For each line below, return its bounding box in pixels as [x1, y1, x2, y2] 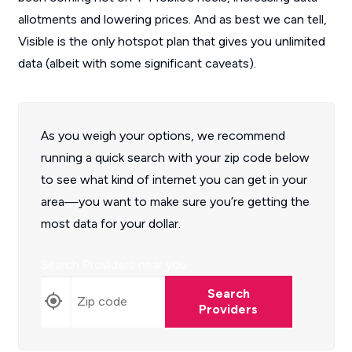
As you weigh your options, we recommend [40, 128, 285, 143]
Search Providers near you [40, 257, 187, 272]
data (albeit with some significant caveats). [17, 56, 256, 71]
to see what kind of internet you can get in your [40, 172, 307, 187]
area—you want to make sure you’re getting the [40, 194, 310, 209]
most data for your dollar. [40, 216, 181, 231]
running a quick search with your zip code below [40, 150, 310, 165]
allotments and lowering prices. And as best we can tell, [17, 12, 327, 27]
